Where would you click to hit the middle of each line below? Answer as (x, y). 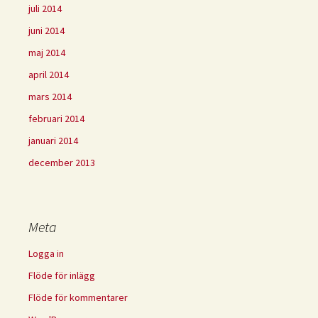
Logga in (46, 253)
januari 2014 (53, 140)
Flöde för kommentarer (78, 297)
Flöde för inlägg (62, 275)
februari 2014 (56, 118)
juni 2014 (46, 30)
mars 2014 (50, 96)
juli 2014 (45, 8)
